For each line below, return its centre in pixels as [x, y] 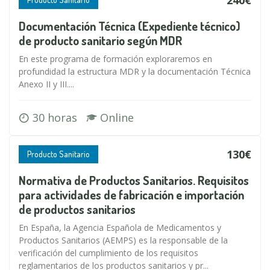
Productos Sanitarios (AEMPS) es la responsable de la [123, 240]
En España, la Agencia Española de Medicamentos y [120, 228]
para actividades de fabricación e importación [131, 195]
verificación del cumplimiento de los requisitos [108, 253]
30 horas [58, 118]
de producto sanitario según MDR [100, 40]
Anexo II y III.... [46, 84]
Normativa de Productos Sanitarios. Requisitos [134, 180]
